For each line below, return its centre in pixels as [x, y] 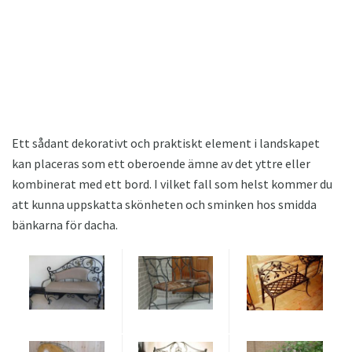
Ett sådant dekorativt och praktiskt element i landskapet [166, 143]
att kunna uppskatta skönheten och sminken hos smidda [164, 204]
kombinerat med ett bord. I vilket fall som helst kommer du [172, 183]
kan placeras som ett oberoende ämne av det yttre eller [161, 163]
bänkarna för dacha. [65, 224]
